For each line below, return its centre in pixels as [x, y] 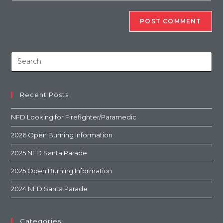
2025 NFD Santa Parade [49, 153]
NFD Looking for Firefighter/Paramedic [74, 117]
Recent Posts [45, 94]
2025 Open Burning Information [62, 170]
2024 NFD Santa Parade [50, 188]
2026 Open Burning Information [62, 135]
